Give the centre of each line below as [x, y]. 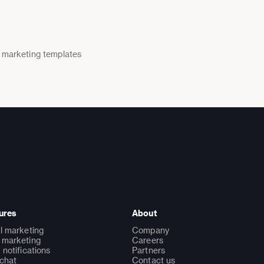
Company [151, 230]
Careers [148, 240]
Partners [149, 250]
